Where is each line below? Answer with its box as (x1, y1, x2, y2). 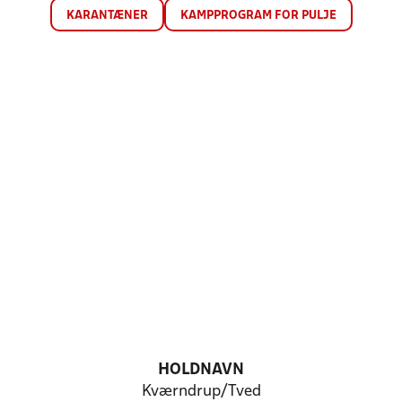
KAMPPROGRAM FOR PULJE (179, 10, 336, 22)
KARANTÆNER (66, 10, 148, 22)
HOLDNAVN (158, 363, 244, 378)
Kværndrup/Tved (141, 384, 261, 399)
